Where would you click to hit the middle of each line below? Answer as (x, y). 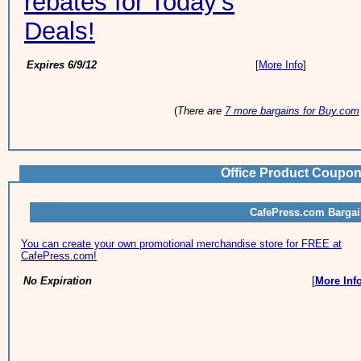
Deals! (60, 31)
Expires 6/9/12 (62, 65)
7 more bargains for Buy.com (292, 111)
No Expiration (58, 281)
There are (201, 111)
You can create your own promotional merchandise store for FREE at (181, 244)
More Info (281, 65)
